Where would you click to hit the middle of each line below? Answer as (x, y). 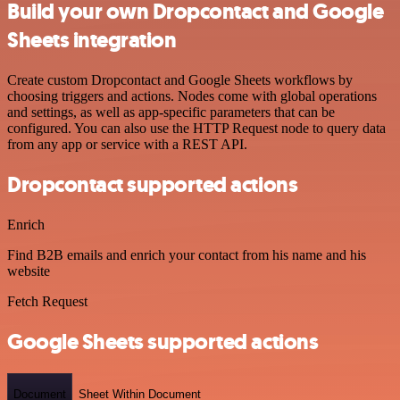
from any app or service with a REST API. (127, 144)
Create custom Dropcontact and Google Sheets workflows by (180, 79)
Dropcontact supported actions (153, 184)
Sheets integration (92, 40)
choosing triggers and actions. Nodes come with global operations (192, 96)
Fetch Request (47, 301)
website (29, 271)
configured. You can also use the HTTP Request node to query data (196, 128)
